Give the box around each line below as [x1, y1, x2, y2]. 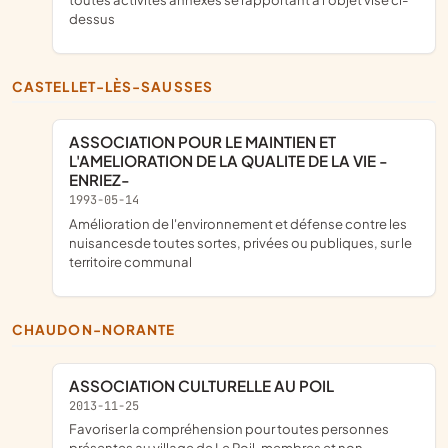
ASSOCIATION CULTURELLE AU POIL [80, 375, 334, 395]
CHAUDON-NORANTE [24, 321, 176, 339]
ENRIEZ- [69, 170, 130, 190]
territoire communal [69, 253, 192, 271]
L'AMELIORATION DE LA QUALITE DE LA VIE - [69, 151, 388, 171]
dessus [69, 9, 115, 27]
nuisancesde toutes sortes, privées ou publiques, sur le [69, 234, 412, 252]
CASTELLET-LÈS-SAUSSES [24, 77, 213, 95]
